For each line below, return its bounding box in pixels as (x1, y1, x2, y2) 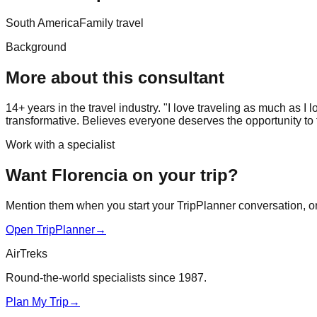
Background (6, 40, 67, 53)
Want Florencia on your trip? (6, 165, 238, 185)
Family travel (79, 16, 144, 29)
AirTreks (6, 247, 47, 260)
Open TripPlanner (6, 223, 95, 236)
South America (6, 16, 79, 29)
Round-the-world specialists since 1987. (6, 271, 207, 284)
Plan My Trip (6, 295, 69, 308)
